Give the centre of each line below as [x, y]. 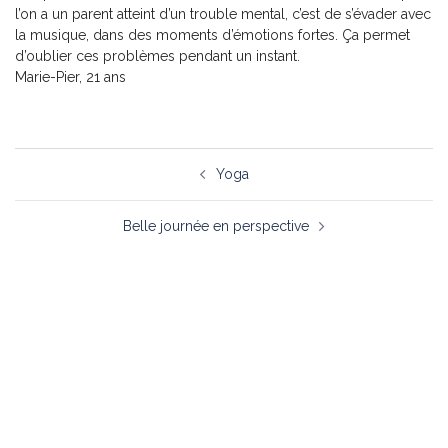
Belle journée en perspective [216, 226]
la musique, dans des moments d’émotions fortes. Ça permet [212, 35]
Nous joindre [71, 397]
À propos [60, 366]
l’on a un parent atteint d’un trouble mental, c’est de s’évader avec [223, 14]
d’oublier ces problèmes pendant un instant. [157, 56]
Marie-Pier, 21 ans [70, 77]
